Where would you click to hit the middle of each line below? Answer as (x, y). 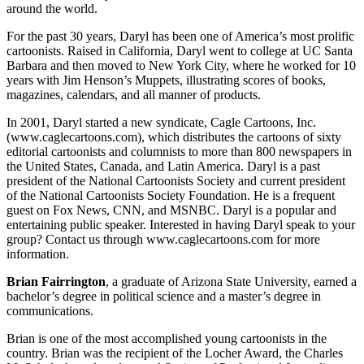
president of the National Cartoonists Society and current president (176, 181)
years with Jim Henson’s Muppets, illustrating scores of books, (166, 80)
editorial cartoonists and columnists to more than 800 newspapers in (179, 152)
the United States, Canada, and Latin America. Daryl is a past (163, 167)
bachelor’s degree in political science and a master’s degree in (164, 297)
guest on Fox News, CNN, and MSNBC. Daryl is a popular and (171, 210)
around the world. (52, 9)
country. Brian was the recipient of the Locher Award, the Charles (175, 353)
